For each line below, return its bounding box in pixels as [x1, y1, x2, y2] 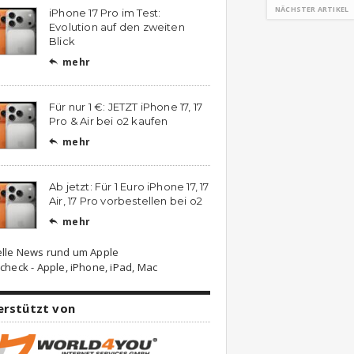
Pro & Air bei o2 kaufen [49, 115, 168, 127]
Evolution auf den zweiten [49, 21, 185, 33]
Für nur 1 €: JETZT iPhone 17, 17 [49, 100, 203, 113]
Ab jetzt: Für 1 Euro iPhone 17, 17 [49, 180, 209, 193]
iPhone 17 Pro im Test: [49, 6, 161, 19]
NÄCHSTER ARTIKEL [275, 3, 349, 14]
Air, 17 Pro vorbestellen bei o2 [49, 194, 203, 207]
